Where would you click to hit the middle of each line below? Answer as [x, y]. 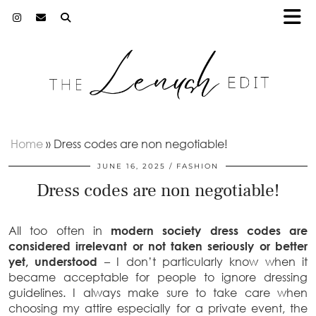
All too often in [60, 231]
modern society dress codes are [209, 231]
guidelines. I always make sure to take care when [158, 293]
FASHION [197, 166]
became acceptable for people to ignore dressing [158, 277]
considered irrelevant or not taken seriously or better [158, 246]
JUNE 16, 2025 [132, 166]
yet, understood [56, 262]
